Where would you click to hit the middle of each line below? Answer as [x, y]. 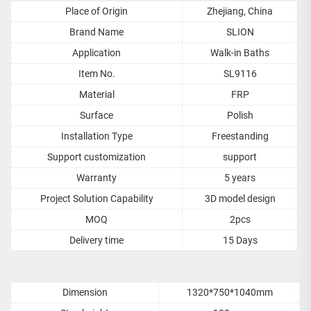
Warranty [96, 178]
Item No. [96, 74]
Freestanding [240, 136]
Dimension [85, 293]
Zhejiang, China [240, 11]
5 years [240, 178]
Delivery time [96, 241]
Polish [240, 116]
